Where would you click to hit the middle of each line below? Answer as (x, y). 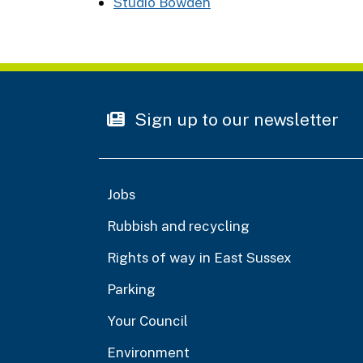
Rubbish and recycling (178, 226)
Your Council (147, 320)
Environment (148, 352)
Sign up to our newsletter (235, 119)
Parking (131, 289)
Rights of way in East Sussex (199, 257)
